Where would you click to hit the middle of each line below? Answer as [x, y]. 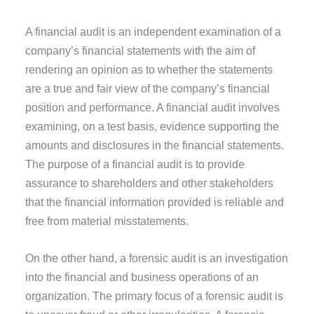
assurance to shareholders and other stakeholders [150, 183]
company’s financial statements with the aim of [141, 50]
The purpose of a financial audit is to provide [135, 164]
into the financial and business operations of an [142, 277]
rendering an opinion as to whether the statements [149, 69]
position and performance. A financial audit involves [153, 107]
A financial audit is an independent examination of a [153, 31]
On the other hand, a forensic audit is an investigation [157, 258]
